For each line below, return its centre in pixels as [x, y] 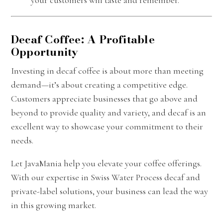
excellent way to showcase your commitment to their [107, 126]
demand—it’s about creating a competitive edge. [99, 84]
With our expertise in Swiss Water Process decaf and [106, 177]
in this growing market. [54, 205]
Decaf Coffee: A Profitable [83, 39]
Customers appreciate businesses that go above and [104, 98]
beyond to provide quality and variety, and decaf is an [109, 112]
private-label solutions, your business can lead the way [110, 191]
